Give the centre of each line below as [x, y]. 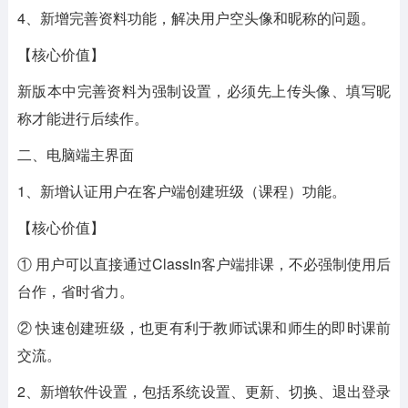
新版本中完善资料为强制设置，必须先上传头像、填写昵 [204, 91]
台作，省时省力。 [75, 291]
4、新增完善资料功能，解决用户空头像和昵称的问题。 [196, 18]
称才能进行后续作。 [82, 118]
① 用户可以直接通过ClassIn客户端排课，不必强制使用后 [204, 264]
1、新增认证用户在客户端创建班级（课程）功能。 [181, 191]
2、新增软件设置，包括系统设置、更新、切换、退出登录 [204, 391]
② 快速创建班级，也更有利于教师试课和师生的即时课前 [204, 327]
